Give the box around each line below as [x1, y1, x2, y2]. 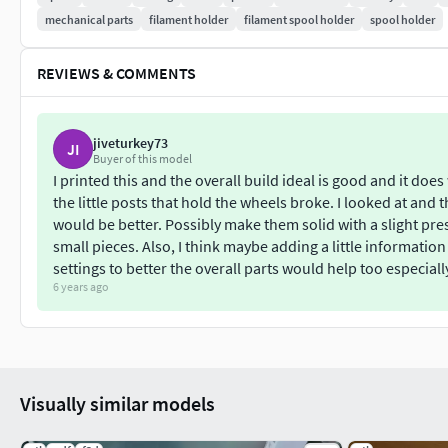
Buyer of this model [93, 151, 192, 166]
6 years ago [53, 279, 109, 294]
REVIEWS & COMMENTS [37, 62, 196, 83]
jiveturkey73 [93, 134, 168, 152]
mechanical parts [45, 11, 133, 27]
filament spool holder [244, 11, 354, 27]
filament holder [149, 11, 228, 27]
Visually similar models [20, 391, 215, 416]
